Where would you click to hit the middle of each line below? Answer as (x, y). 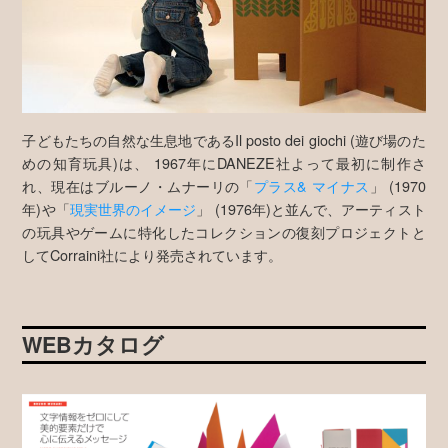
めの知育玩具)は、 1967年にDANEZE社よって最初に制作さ (224, 163)
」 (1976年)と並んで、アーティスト (311, 209)
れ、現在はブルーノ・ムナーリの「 (138, 186)
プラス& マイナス (311, 186)
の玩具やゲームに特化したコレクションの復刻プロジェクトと (224, 232)
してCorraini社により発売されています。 (152, 255)
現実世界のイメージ (133, 209)
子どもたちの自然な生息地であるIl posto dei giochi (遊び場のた (224, 140)
